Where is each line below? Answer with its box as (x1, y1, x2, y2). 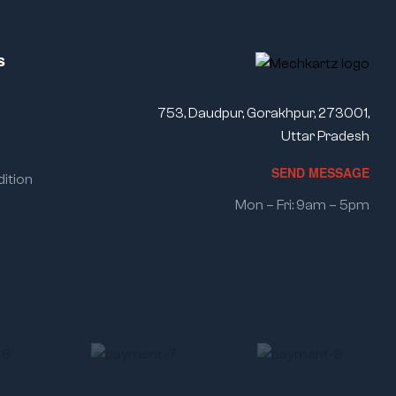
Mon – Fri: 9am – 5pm (234, 197, 369, 213)
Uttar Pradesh (280, 128, 369, 144)
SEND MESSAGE (270, 164, 369, 181)
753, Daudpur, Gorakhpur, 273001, (156, 105, 369, 121)
